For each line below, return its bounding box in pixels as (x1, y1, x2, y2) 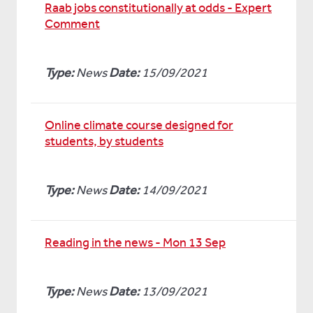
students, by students (45, 133, 163, 149)
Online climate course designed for (45, 117, 233, 133)
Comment (45, 16, 100, 31)
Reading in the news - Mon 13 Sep (45, 235, 226, 250)
